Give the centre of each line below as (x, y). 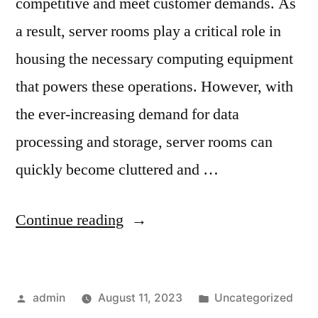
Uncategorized (254, 298)
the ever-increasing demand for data (127, 115)
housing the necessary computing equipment (154, 59)
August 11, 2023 (140, 298)
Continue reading (70, 220)
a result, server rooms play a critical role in (148, 32)
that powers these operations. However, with (154, 87)
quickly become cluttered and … (117, 170)
